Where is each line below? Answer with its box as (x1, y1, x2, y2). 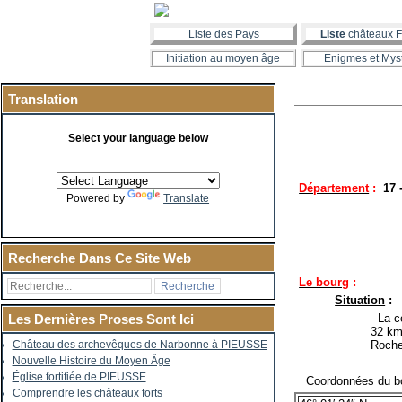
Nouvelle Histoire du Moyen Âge (12, 354, 170, 367)
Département (299, 180, 370, 195)
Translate (163, 192, 210, 205)
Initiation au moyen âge (166, 52, 280, 65)
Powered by (66, 192, 128, 205)
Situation (335, 293, 386, 307)
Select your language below (68, 132, 208, 144)
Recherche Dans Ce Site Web (7, 250, 191, 266)
